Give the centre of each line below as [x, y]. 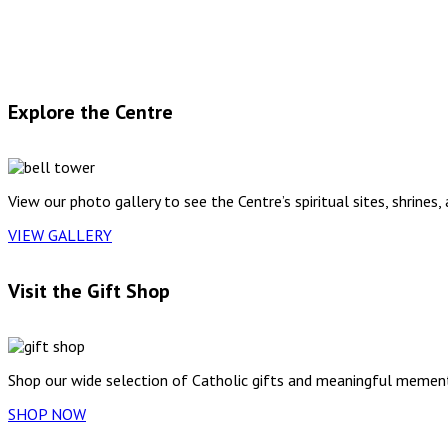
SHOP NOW [47, 413]
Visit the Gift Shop [89, 290]
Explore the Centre [90, 111]
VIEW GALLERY [60, 235]
